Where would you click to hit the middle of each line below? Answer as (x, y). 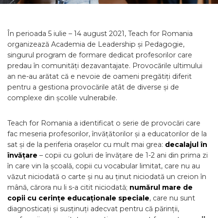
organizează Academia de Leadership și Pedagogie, (96, 44)
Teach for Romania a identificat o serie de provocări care (104, 123)
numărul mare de (161, 187)
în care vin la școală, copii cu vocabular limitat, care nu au (104, 166)
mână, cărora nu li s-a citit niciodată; (68, 187)
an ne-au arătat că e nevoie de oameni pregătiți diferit (100, 76)
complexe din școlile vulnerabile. (62, 98)
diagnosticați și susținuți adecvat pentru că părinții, (93, 209)
